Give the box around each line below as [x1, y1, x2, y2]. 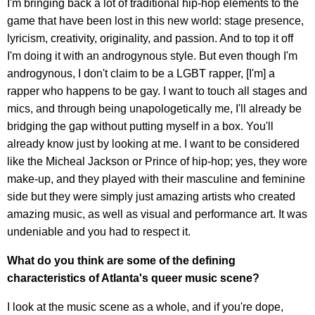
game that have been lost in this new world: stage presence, [7, 15, 304, 27]
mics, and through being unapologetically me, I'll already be [7, 103, 302, 115]
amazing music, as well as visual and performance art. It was [7, 208, 307, 221]
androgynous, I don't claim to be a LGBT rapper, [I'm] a [7, 67, 275, 80]
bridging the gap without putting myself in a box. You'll [7, 120, 274, 133]
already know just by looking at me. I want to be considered [7, 138, 300, 150]
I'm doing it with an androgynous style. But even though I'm [7, 50, 297, 63]
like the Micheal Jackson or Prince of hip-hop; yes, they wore [7, 155, 307, 168]
